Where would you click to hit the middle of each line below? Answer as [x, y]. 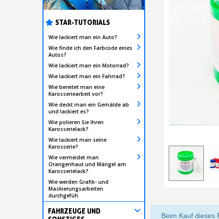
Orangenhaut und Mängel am [87, 164]
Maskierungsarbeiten [76, 188]
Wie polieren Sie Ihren [76, 122]
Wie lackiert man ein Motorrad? [89, 65]
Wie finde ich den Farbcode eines [90, 48]
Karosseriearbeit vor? [76, 94]
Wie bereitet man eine [77, 87]
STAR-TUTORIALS [83, 22]
